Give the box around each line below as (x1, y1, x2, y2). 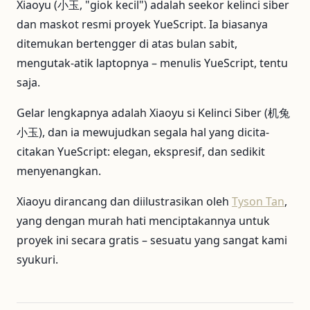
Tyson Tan (232, 194, 284, 210)
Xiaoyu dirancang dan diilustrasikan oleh (17, 194, 232, 210)
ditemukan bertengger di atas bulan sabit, (17, 36, 237, 52)
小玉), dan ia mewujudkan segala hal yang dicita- (17, 125, 269, 140)
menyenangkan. (17, 163, 101, 179)
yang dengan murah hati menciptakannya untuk (17, 213, 270, 229)
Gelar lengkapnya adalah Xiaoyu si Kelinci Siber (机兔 (17, 105, 290, 121)
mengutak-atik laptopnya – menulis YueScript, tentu (17, 55, 288, 71)
